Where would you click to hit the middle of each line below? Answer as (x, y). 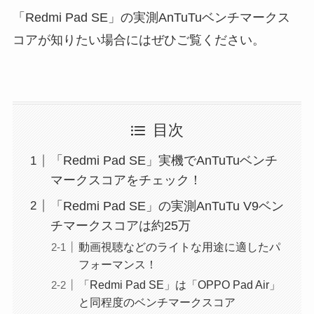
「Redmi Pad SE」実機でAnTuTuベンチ (164, 161)
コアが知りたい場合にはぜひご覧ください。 (138, 40)
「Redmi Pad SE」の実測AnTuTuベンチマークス (151, 18)
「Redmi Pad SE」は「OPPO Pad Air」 (179, 285)
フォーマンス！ (117, 265)
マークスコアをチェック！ (126, 180)
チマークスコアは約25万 (120, 226)
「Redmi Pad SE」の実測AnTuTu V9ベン (167, 206)
